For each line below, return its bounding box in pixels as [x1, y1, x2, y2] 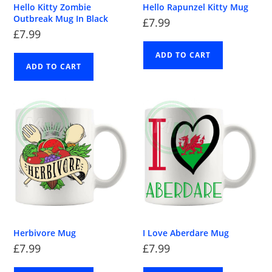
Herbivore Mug [13, 226, 76, 239]
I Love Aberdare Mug [143, 226, 229, 239]
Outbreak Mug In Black [13, 12, 109, 24]
